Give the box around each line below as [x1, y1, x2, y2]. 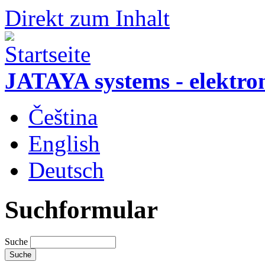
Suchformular [5, 195, 158, 224]
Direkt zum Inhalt [5, 5, 170, 31]
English [28, 131, 100, 156]
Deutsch [28, 157, 104, 183]
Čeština [28, 104, 98, 130]
